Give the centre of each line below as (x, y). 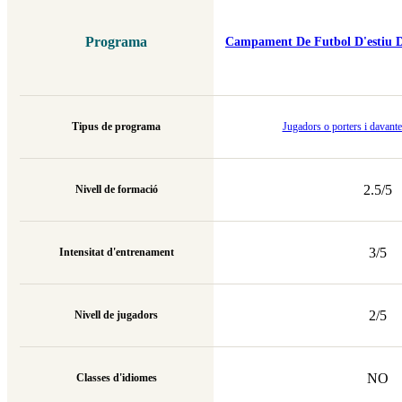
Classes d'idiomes (116, 378)
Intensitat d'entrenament (116, 253)
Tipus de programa (116, 127)
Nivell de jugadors (116, 315)
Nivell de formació (116, 190)
